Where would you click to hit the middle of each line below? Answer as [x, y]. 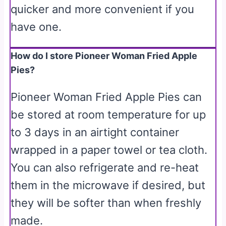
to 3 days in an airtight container [95, 132]
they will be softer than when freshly [106, 203]
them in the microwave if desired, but [108, 185]
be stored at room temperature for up [108, 114]
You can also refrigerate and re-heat [105, 167]
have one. [36, 26]
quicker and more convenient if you [103, 9]
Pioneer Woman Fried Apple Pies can [106, 97]
